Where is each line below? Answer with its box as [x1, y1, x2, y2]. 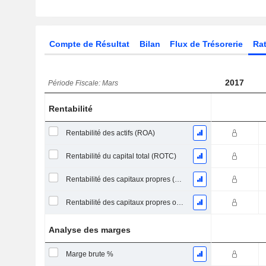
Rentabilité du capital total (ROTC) [65, 152, 176, 160]
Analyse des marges [49, 225, 131, 235]
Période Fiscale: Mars [48, 79, 119, 87]
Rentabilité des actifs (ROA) [65, 129, 155, 137]
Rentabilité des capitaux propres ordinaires [176, 198, 183, 207]
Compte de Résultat [49, 39, 129, 49]
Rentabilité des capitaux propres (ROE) [174, 175, 182, 183]
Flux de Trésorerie [170, 39, 243, 49]
